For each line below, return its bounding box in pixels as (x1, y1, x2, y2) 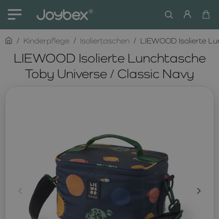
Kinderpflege (23, 36, 69, 45)
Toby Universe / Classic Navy (25, 66, 194, 81)
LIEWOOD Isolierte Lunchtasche (13, 50, 206, 66)
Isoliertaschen (80, 36, 130, 45)
